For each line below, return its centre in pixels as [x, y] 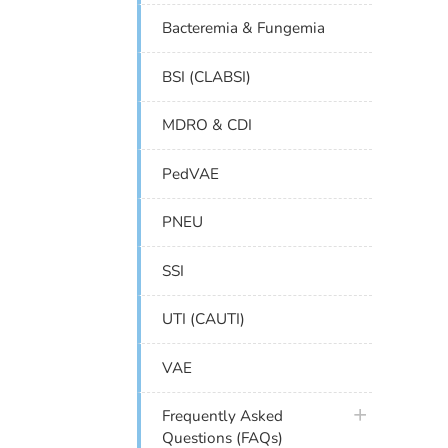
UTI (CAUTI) [204, 319]
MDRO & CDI [207, 125]
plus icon [377, 413]
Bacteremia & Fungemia [244, 28]
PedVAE [191, 173]
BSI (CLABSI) [207, 76]
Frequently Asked [223, 416]
